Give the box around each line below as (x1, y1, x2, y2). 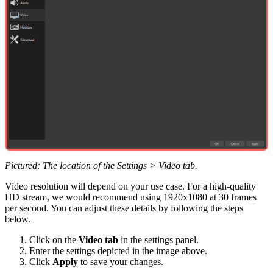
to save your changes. (78, 257, 163, 268)
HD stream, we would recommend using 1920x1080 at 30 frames (5, 192, 257, 203)
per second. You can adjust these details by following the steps (5, 203, 243, 214)
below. (5, 214, 30, 225)
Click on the (29, 235, 79, 246)
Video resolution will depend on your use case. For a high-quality (5, 181, 256, 192)
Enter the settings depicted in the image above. (29, 246, 207, 257)
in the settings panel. (118, 235, 199, 246)
